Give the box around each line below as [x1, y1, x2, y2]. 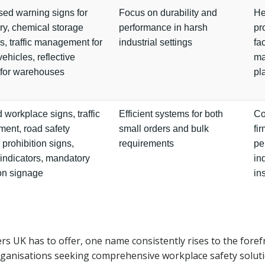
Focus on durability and [119, 8, 217, 18]
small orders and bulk [119, 124, 209, 134]
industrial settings [119, 37, 192, 47]
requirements [119, 138, 174, 148]
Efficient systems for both [119, 109, 223, 119]
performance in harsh [119, 22, 208, 33]
